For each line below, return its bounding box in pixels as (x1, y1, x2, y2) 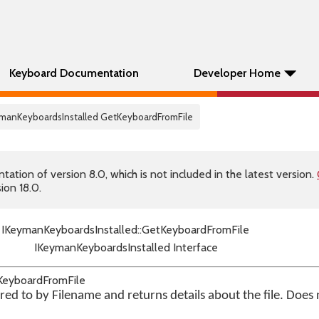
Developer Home (194, 66, 281, 80)
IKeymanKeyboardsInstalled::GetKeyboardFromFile (1, 223, 249, 236)
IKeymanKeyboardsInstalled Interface (33, 241, 218, 254)
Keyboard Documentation (9, 66, 139, 80)
